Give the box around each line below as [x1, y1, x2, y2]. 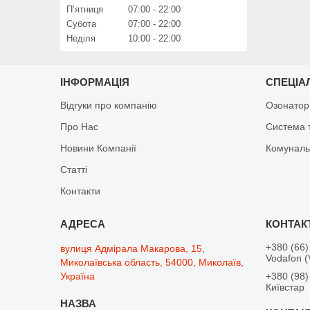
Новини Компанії [60, 143, 137, 154]
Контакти [60, 185, 101, 197]
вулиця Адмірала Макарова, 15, [60, 243, 206, 255]
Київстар [266, 282, 305, 293]
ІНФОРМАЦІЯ [60, 76, 130, 89]
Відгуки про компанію [60, 100, 158, 111]
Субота [66, 19, 96, 30]
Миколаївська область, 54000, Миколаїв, [60, 257, 244, 268]
